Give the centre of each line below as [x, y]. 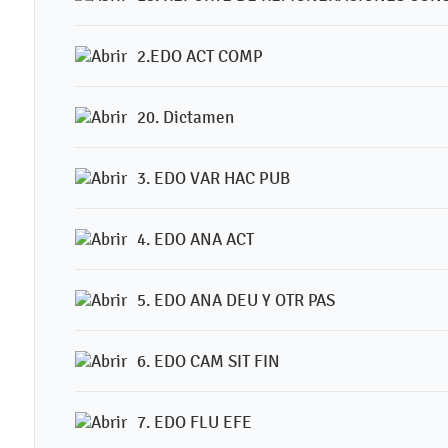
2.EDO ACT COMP [200, 56]
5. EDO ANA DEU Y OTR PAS [236, 300]
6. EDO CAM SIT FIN [208, 361]
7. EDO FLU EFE [194, 422]
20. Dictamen [185, 117]
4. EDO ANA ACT [195, 239]
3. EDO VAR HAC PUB [213, 178]
